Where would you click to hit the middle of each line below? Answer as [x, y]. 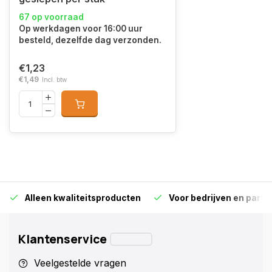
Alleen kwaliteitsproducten [83, 198]
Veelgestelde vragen [80, 263]
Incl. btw [54, 80]
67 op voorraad [51, 17]
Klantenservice [63, 239]
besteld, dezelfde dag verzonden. [90, 40]
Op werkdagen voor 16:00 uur [81, 29]
